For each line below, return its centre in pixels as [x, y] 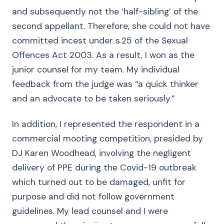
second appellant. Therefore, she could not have [111, 26]
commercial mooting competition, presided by [107, 138]
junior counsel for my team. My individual [96, 69]
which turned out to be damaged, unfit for [99, 182]
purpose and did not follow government [93, 196]
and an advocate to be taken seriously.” [93, 98]
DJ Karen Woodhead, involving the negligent [101, 153]
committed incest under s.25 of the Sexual [100, 40]
